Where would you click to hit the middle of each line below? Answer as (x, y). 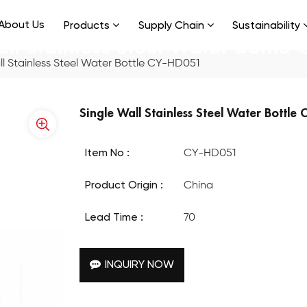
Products (86, 26)
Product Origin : (124, 185)
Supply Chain (171, 26)
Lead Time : (114, 218)
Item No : (108, 153)
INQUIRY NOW (140, 265)
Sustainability (267, 26)
